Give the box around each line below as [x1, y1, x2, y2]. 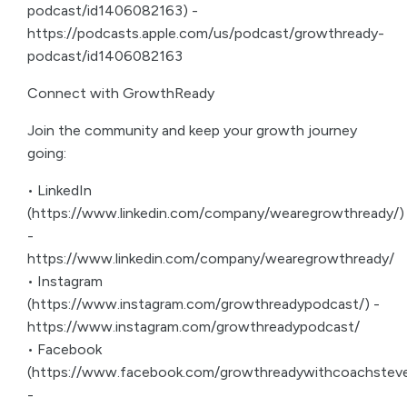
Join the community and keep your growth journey [27, 122, 357, 139]
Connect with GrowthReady [27, 84, 214, 102]
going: [27, 144, 66, 162]
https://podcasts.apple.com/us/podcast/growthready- [27, 25, 384, 42]
